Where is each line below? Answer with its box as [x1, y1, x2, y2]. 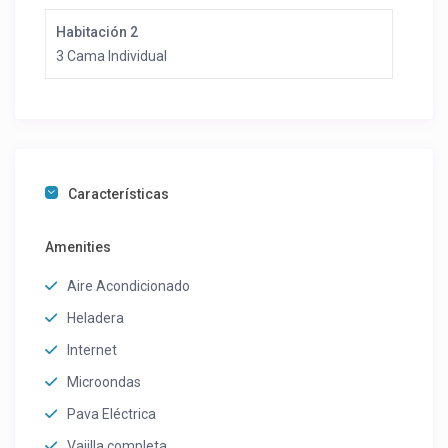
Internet [67, 342, 118, 359]
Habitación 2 [56, 24, 139, 41]
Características [68, 186, 170, 203]
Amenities [45, 239, 112, 256]
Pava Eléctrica [67, 406, 157, 423]
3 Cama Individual [56, 48, 168, 65]
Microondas [67, 374, 142, 391]
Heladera [67, 310, 125, 327]
